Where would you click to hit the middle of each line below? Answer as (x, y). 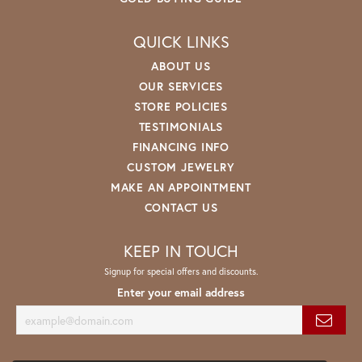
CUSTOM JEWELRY (181, 166)
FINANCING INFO (181, 146)
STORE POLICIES (181, 106)
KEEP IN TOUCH (181, 250)
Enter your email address (181, 292)
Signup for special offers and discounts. (181, 271)
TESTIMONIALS (181, 126)
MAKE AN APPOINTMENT (181, 187)
